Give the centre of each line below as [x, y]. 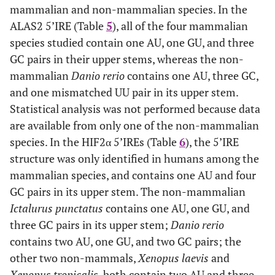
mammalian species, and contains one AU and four [133, 175]
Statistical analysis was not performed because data [135, 109]
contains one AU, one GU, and [176, 208]
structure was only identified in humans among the [134, 159]
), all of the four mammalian [180, 26]
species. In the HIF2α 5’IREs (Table [95, 142]
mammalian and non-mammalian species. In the [129, 10]
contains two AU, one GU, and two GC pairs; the [126, 242]
